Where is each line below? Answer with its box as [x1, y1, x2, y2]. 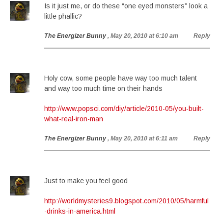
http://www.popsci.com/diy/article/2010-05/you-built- [44, 105, 204, 112]
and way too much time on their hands [44, 84, 163, 92]
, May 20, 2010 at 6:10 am [108, 32, 178, 39]
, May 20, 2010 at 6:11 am [108, 135, 178, 142]
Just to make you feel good [44, 177, 128, 185]
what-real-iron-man [44, 115, 103, 123]
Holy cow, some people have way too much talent [44, 74, 197, 82]
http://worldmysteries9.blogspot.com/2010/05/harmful [44, 197, 209, 205]
